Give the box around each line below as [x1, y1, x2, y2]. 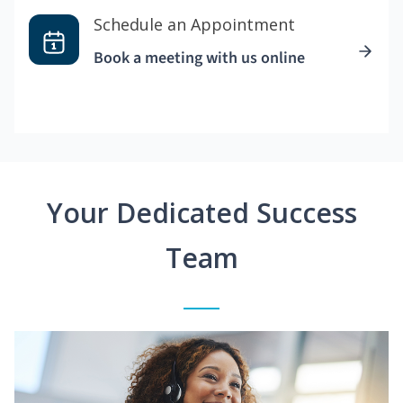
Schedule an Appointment [94, 13, 295, 36]
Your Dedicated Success [46, 194, 357, 232]
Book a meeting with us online [94, 47, 305, 70]
